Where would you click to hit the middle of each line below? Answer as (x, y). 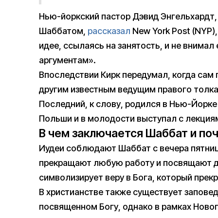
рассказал (109, 31)
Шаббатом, (63, 31)
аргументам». (67, 60)
